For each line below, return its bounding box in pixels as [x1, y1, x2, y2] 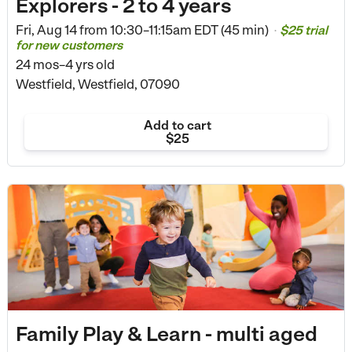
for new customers [15, 38, 123, 53]
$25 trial [279, 23, 328, 38]
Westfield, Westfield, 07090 [15, 76, 180, 93]
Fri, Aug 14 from [15, 22, 108, 38]
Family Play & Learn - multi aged [15, 321, 317, 346]
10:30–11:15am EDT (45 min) [107, 22, 271, 38]
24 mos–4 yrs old [15, 57, 115, 73]
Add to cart [143, 118, 211, 133]
